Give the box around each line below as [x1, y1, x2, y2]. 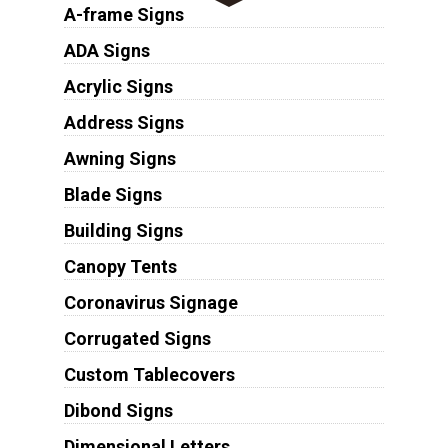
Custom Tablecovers [63, 363, 235, 385]
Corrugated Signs [63, 327, 211, 349]
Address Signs [63, 111, 184, 133]
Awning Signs [63, 147, 176, 169]
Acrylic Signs [63, 75, 173, 97]
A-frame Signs [63, 3, 184, 25]
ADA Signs [63, 39, 150, 61]
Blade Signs [63, 183, 162, 205]
